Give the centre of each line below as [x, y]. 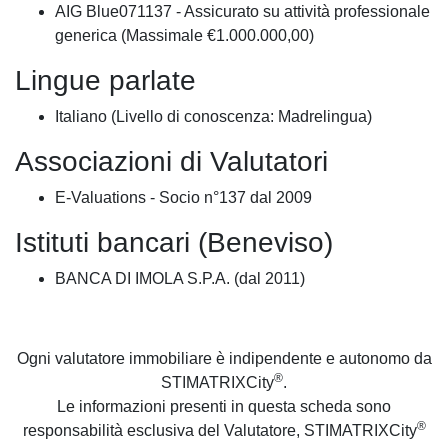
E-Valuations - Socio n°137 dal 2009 [183, 197]
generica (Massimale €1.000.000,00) [184, 35]
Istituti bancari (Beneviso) [174, 242]
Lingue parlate [105, 80]
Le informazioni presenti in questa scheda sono [224, 406]
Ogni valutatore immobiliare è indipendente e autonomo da [224, 358]
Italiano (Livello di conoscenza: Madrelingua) [213, 116]
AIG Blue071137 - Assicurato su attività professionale [242, 11]
